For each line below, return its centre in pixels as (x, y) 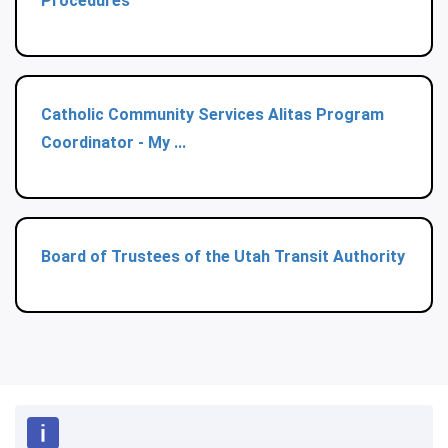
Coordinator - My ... (113, 142)
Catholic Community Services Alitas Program (212, 114)
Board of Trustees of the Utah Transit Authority (223, 256)
